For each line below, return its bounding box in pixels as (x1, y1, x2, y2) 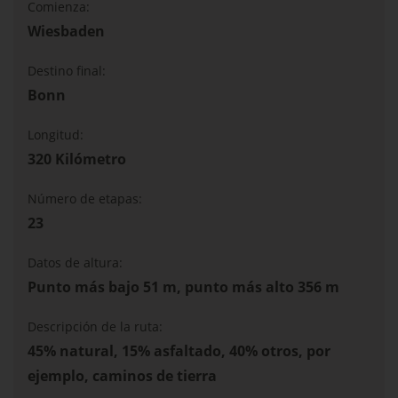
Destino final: (28, 62, 106, 80)
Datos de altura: (28, 254, 123, 272)
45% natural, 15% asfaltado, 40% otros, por (28, 341, 330, 362)
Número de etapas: (28, 190, 142, 208)
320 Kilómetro (28, 149, 126, 170)
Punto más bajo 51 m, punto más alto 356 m (28, 277, 339, 298)
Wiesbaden (28, 21, 105, 42)
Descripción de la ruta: (28, 318, 163, 336)
